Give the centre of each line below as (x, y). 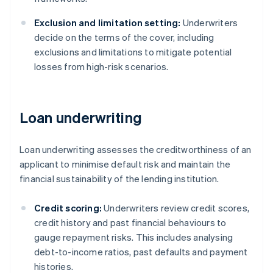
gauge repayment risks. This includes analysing (134, 237)
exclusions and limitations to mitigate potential (133, 52)
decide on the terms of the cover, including (124, 37)
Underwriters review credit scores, (175, 208)
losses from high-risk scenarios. (101, 67)
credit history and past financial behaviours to (130, 223)
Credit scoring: (68, 208)
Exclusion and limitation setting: (108, 23)
